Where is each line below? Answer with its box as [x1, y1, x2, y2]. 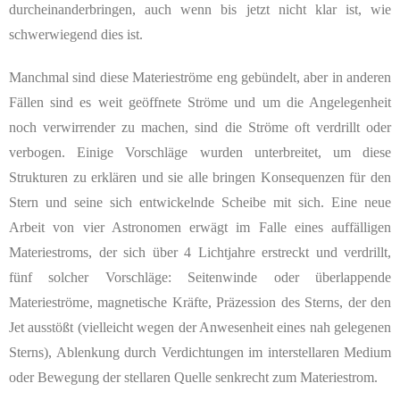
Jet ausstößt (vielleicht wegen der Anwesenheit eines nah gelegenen [9, 320, 391, 336]
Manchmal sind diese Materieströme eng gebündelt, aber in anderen [9, 70, 391, 86]
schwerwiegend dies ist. [9, 27, 143, 43]
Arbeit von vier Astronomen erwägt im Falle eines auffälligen [9, 220, 391, 236]
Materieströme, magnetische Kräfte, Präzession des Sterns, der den [9, 295, 391, 311]
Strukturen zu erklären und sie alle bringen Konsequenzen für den [9, 170, 391, 186]
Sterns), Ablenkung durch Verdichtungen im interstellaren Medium [9, 345, 391, 361]
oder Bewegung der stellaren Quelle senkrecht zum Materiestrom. [9, 370, 378, 386]
